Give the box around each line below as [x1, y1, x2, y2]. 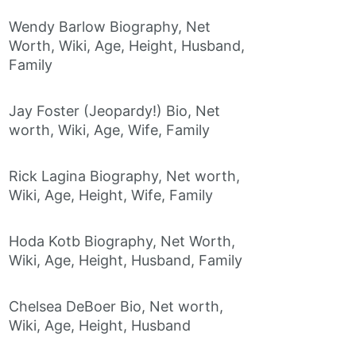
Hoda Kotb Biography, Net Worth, [9, 233, 235, 250]
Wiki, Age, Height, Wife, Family [9, 187, 213, 204]
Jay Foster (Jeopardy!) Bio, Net [9, 103, 220, 120]
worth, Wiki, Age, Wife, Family [9, 122, 210, 139]
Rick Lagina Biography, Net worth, [9, 168, 240, 185]
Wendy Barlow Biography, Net [9, 18, 211, 36]
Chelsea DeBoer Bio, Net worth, [9, 298, 223, 315]
